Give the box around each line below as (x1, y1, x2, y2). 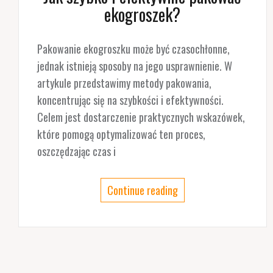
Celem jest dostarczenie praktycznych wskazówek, (37, 109, 245, 126)
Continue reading (107, 182, 178, 199)
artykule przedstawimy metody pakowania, (37, 75, 211, 91)
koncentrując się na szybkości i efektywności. (37, 92, 224, 108)
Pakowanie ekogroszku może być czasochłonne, (37, 41, 230, 57)
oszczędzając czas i (37, 143, 116, 160)
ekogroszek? (104, 2, 181, 27)
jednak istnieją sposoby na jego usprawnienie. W (37, 58, 232, 74)
